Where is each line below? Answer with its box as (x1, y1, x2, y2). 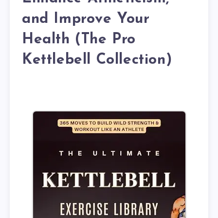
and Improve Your (22, 12, 150, 27)
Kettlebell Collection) (22, 53, 172, 68)
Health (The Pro (22, 32, 136, 48)
